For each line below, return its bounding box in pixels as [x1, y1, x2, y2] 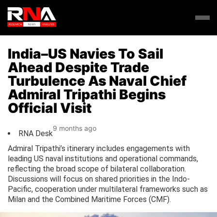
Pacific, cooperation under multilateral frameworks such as [8, 185, 208, 194]
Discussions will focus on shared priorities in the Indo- [8, 174, 190, 184]
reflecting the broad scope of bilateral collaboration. [8, 164, 186, 174]
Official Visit [8, 99, 92, 116]
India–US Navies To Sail [8, 45, 163, 62]
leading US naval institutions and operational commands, [8, 154, 198, 164]
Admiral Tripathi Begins [8, 86, 166, 103]
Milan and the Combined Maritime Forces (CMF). [8, 195, 171, 204]
